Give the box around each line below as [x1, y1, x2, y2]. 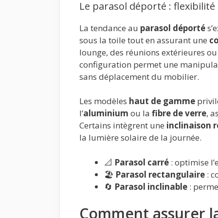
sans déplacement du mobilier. [79, 71, 199, 82]
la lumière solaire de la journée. [79, 132, 201, 144]
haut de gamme [129, 95, 195, 107]
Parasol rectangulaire [115, 168, 205, 180]
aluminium [83, 108, 128, 119]
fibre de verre [152, 108, 206, 119]
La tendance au [79, 22, 140, 34]
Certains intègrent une [79, 120, 166, 131]
